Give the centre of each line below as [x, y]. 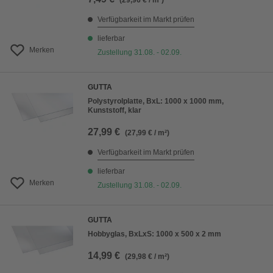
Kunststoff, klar [115, 110]
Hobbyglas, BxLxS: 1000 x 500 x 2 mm [154, 234]
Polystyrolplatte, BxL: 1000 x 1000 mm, [156, 101]
